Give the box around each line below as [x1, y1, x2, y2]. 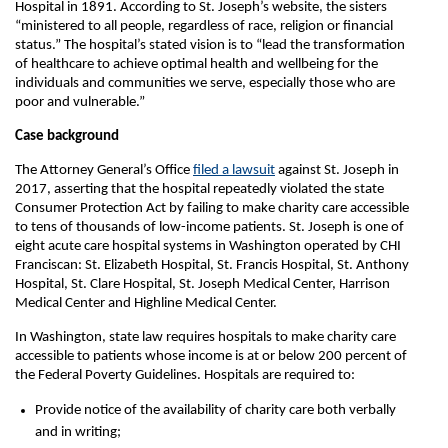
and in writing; [35, 425, 121, 440]
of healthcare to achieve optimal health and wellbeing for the [15, 57, 378, 72]
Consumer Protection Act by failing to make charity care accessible [15, 201, 409, 216]
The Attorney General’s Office [15, 163, 193, 178]
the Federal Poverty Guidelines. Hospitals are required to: [15, 368, 355, 383]
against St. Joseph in [275, 163, 399, 178]
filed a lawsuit [193, 163, 275, 178]
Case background [15, 129, 119, 144]
